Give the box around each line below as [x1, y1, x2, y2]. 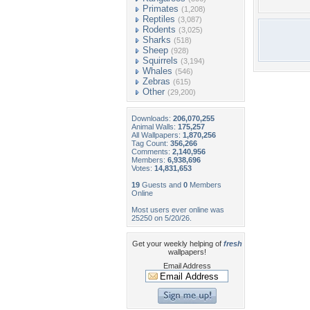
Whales [143, 66, 172, 76]
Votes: [131, 164, 154, 172]
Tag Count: [131, 139, 170, 147]
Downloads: [131, 114, 173, 122]
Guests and [140, 181, 183, 189]
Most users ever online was [131, 206, 224, 214]
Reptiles [143, 14, 175, 24]
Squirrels [143, 55, 178, 66]
